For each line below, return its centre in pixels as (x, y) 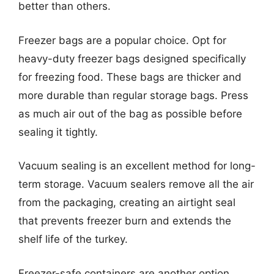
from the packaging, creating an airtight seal (127, 202)
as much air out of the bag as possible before (130, 113)
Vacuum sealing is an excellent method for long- (137, 166)
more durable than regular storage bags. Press (133, 95)
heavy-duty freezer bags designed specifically (132, 58)
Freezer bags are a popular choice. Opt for (122, 40)
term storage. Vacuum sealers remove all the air (136, 184)
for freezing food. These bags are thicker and (130, 77)
